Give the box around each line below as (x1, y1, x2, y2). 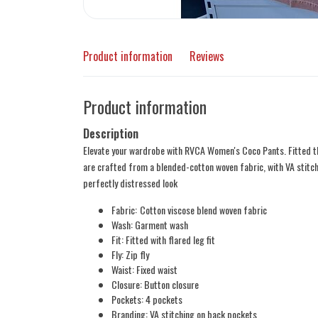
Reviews (190, 48, 224, 65)
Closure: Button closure (111, 277, 199, 292)
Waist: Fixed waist (111, 262, 177, 277)
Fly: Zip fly (111, 247, 149, 262)
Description (83, 125, 138, 142)
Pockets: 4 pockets (111, 292, 182, 307)
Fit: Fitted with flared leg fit (111, 232, 215, 247)
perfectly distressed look (83, 175, 177, 190)
